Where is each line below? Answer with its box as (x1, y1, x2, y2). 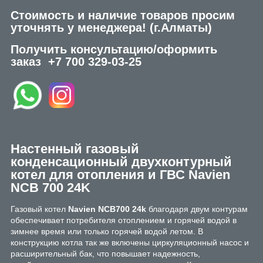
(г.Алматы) (150, 21, 212, 35)
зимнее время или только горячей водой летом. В (11, 226, 203, 236)
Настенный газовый (11, 141, 139, 157)
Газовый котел (11, 204, 68, 214)
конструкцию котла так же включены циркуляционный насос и (11, 237, 249, 247)
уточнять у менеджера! (11, 21, 150, 35)
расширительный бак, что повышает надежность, (11, 248, 200, 258)
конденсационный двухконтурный (11, 154, 232, 170)
